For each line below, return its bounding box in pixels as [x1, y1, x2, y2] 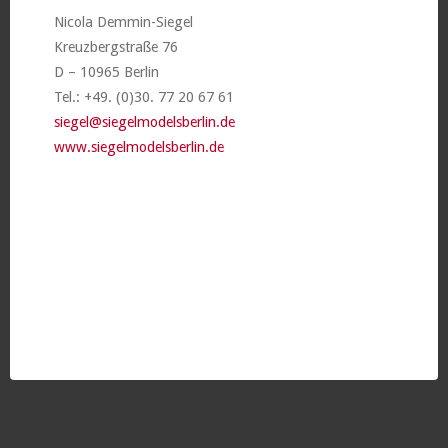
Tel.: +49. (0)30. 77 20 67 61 [53, 88, 234, 105]
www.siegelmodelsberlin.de [53, 138, 224, 155]
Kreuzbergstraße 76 [53, 38, 178, 55]
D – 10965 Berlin [53, 63, 159, 80]
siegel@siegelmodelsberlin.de [53, 113, 235, 130]
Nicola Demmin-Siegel [53, 13, 193, 30]
